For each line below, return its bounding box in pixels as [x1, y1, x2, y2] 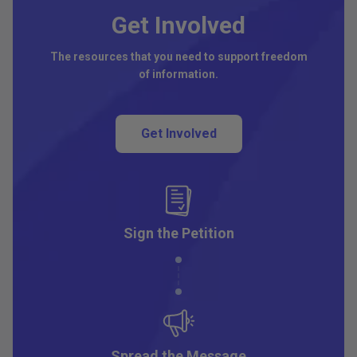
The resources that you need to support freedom [49, 50, 308, 64]
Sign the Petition [123, 225, 234, 242]
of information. [139, 68, 218, 81]
